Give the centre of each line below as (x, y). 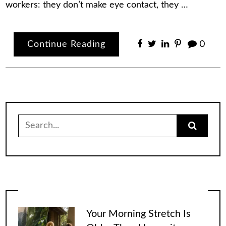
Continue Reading (67, 44)
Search (31, 119)
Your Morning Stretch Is (138, 214)
